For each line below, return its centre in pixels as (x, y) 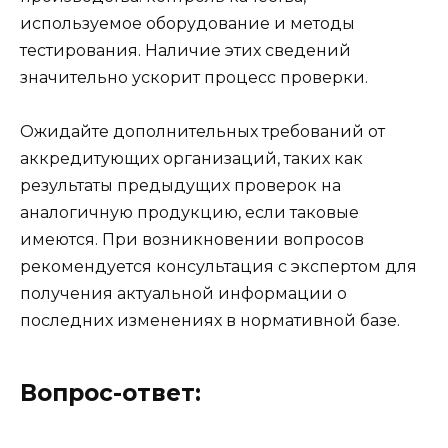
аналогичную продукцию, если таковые (189, 213)
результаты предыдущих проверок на (180, 186)
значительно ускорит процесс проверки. (194, 77)
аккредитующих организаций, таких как (191, 159)
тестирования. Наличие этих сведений (185, 50)
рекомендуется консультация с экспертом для (218, 267)
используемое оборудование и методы (187, 23)
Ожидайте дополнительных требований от (202, 132)
